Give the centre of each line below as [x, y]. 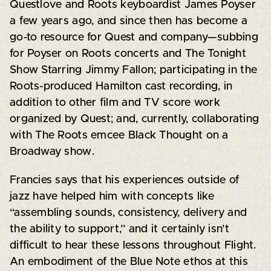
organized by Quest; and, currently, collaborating [134, 119]
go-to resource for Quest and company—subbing [134, 37]
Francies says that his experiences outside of [124, 180]
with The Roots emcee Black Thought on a [119, 135]
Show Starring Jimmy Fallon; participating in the [133, 70]
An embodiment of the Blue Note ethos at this [129, 262]
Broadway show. [52, 152]
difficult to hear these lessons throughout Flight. [133, 245]
